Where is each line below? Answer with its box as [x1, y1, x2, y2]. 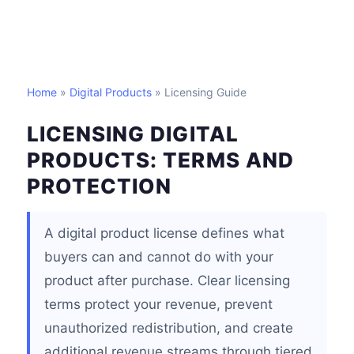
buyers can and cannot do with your [44, 249, 273, 265]
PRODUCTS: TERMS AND [27, 148, 294, 172]
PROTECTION [27, 174, 172, 198]
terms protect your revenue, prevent [44, 296, 273, 312]
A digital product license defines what [44, 225, 284, 241]
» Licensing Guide [152, 85, 247, 99]
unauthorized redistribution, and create [44, 320, 293, 336]
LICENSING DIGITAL [27, 122, 239, 146]
